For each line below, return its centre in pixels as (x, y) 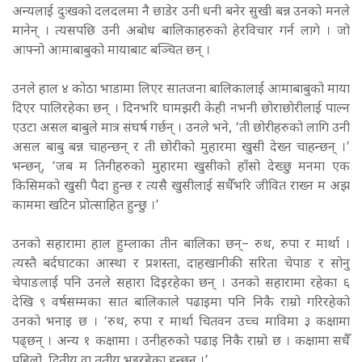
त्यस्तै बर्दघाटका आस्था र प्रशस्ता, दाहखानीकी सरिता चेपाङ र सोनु (181, 264)
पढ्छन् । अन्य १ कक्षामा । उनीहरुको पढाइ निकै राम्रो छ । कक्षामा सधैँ (181, 342)
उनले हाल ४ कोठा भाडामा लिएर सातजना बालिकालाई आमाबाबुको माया (181, 90)
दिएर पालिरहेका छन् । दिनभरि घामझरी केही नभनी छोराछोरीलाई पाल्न (181, 109)
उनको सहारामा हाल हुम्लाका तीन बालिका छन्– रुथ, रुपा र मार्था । (181, 245)
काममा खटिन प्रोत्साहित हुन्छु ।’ (86, 206)
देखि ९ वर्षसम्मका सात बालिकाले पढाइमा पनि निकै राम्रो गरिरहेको (181, 303)
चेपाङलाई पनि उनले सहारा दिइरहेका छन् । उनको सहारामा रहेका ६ (181, 284)
